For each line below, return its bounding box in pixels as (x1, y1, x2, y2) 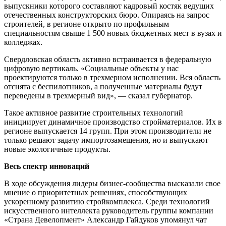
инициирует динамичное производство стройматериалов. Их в (4, 118, 222, 127)
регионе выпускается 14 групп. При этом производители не (4, 127, 211, 136)
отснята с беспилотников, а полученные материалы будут (4, 82, 202, 91)
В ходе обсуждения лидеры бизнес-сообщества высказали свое (4, 179, 220, 188)
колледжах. (4, 38, 42, 47)
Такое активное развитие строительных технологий (4, 108, 183, 118)
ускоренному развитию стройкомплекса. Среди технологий (4, 197, 210, 206)
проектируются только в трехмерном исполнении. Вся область (4, 73, 220, 82)
